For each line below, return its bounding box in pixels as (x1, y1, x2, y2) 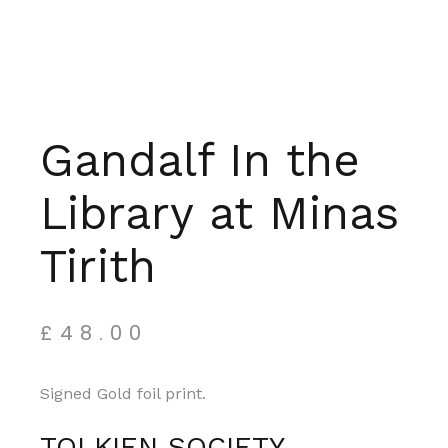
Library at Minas (40, 185, 400, 240)
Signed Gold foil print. (40, 383, 207, 403)
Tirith (40, 238, 157, 293)
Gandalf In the (40, 132, 361, 187)
